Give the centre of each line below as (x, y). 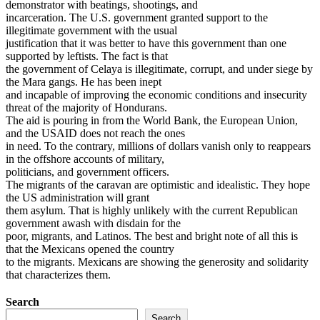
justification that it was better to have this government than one (146, 43)
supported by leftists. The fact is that (87, 56)
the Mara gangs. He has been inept (84, 81)
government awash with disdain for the (93, 223)
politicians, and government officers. (87, 171)
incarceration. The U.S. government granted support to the (137, 17)
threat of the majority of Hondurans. (86, 107)
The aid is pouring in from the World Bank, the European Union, (152, 120)
